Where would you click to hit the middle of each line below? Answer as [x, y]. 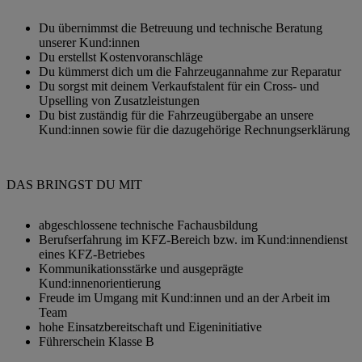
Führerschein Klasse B [97, 342]
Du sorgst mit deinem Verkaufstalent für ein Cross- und [179, 86]
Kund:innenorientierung [100, 284]
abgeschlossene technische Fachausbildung [150, 225]
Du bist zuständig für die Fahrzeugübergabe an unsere [176, 116]
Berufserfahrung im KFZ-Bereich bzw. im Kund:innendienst [193, 240]
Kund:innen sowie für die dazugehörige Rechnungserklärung [194, 130]
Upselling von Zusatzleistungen [119, 101]
